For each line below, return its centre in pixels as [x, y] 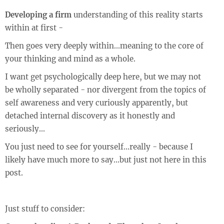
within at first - [34, 28]
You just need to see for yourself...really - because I [99, 147]
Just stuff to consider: [45, 209]
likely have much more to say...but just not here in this [106, 160]
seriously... [25, 129]
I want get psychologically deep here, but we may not [103, 77]
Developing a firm [38, 15]
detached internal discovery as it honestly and [90, 116]
